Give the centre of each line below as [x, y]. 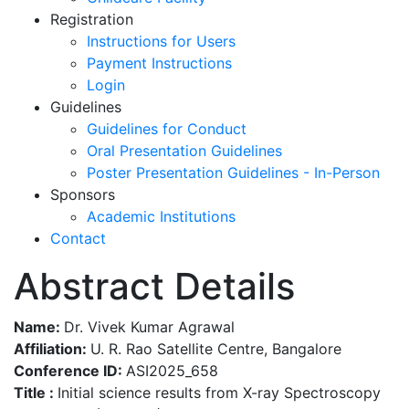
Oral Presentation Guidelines [184, 151]
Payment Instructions [159, 63]
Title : [36, 393]
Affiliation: [52, 349]
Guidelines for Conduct [167, 129]
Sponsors [83, 195]
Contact [78, 239]
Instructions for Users [161, 42]
